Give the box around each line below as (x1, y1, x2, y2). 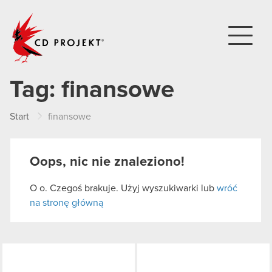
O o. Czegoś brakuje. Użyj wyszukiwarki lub (30, 183, 217, 193)
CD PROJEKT (105, 12, 162, 22)
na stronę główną (30, 198, 103, 208)
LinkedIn (136, 248, 186, 262)
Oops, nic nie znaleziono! (30, 155, 185, 169)
